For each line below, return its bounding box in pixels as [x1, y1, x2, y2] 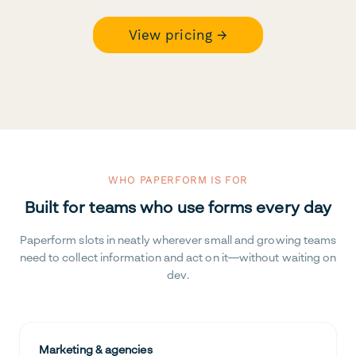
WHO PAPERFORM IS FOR [108, 174, 248, 187]
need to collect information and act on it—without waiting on [19, 250, 337, 265]
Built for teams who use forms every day [24, 198, 332, 218]
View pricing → [128, 26, 228, 43]
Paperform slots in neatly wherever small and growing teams [19, 233, 337, 247]
